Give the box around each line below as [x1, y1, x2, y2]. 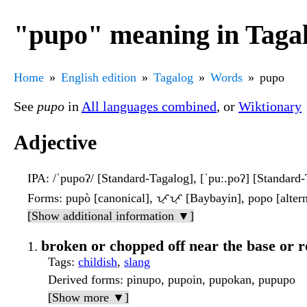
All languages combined [82, 98, 217, 114]
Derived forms [48, 273, 120, 287]
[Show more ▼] [48, 291, 129, 305]
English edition [61, 70, 136, 84]
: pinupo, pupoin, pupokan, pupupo [120, 273, 295, 287]
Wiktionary [238, 98, 302, 114]
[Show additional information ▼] [27, 209, 194, 223]
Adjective [14, 131, 97, 154]
